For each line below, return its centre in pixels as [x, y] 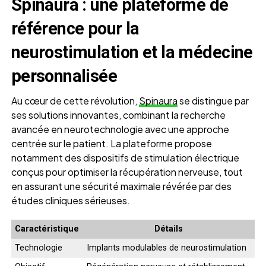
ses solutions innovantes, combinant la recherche [118, 115]
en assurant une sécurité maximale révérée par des [121, 186]
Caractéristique [47, 229]
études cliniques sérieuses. [70, 200]
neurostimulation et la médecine [132, 52]
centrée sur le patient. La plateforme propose [111, 143]
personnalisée [64, 76]
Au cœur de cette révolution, [75, 100]
